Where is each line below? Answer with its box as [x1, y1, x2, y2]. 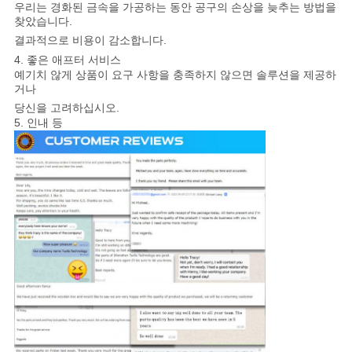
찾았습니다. [13, 14, 72, 27]
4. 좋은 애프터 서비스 [13, 53, 121, 66]
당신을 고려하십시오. [13, 101, 119, 114]
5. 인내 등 [13, 115, 63, 129]
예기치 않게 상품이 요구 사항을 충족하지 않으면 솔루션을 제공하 [13, 68, 336, 81]
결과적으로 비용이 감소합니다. [13, 33, 167, 46]
